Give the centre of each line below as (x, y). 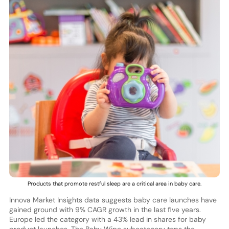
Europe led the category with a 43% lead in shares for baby (107, 220)
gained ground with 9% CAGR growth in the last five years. (105, 210)
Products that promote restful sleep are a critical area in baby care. (114, 184)
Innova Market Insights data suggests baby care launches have (113, 200)
